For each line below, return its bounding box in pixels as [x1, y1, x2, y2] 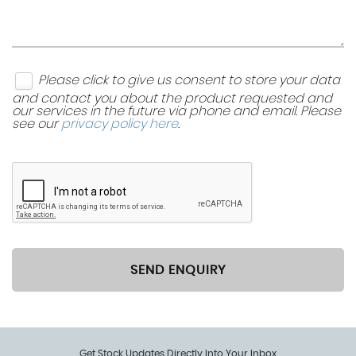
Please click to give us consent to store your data [38, 73, 340, 87]
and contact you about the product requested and [12, 92, 332, 105]
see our [12, 118, 61, 130]
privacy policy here [61, 118, 178, 130]
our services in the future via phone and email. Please [12, 105, 341, 118]
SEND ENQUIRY [130, 263, 226, 277]
